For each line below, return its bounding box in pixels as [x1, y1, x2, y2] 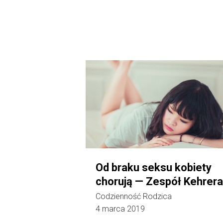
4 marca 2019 [96, 204, 145, 214]
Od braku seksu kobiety [96, 161, 212, 174]
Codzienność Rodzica [96, 191, 172, 201]
